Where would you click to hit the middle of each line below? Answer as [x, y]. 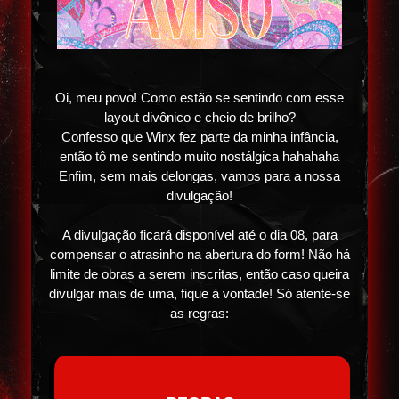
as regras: [199, 313]
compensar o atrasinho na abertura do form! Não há [199, 255]
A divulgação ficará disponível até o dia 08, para [199, 235]
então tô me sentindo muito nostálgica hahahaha [199, 157]
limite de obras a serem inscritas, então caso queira [199, 274]
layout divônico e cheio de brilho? [199, 118]
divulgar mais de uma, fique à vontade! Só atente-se [199, 294]
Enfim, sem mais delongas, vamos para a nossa [199, 176]
